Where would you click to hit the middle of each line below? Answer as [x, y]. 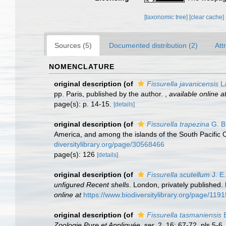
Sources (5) [73, 45]
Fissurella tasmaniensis [184, 215]
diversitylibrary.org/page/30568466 [109, 144]
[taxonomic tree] [167, 17]
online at [68, 195]
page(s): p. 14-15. [84, 104]
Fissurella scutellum [178, 175]
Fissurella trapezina [178, 124]
